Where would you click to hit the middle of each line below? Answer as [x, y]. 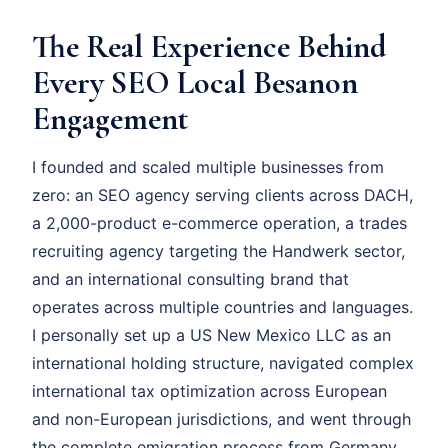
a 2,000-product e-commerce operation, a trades [219, 223]
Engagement [110, 119]
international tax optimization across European [209, 391]
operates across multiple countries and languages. [222, 307]
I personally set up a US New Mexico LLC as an [211, 335]
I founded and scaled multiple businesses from [208, 167]
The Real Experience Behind [209, 47]
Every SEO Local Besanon [195, 83]
